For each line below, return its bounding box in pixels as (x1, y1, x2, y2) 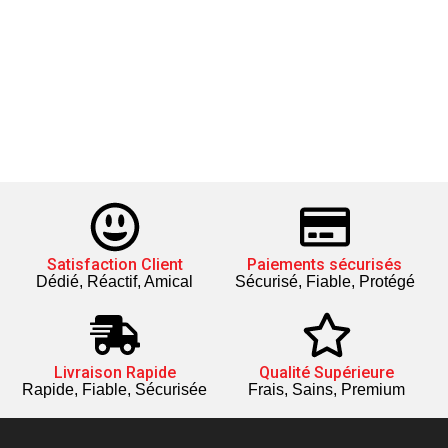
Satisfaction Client (46, 254, 183, 274)
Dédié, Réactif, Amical (36, 272, 194, 290)
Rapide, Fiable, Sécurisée (22, 380, 208, 398)
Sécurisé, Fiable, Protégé (234, 272, 415, 290)
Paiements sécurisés (247, 254, 403, 274)
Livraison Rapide (53, 362, 176, 382)
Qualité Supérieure (259, 362, 395, 382)
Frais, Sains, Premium (248, 380, 406, 398)
